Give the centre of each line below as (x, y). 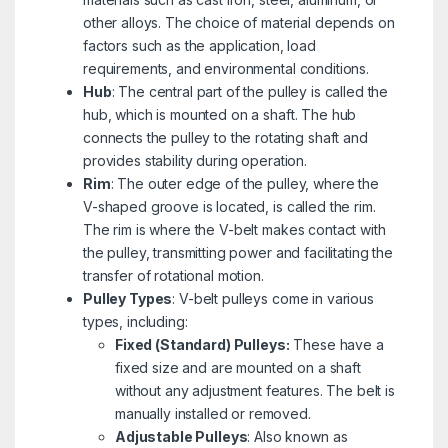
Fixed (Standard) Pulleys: (202, 345)
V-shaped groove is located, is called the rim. (229, 207)
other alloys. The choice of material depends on (238, 23)
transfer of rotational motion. (173, 276)
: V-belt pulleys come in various (273, 299)
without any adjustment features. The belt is (254, 391)
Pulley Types (127, 299)
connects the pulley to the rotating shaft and (225, 138)
